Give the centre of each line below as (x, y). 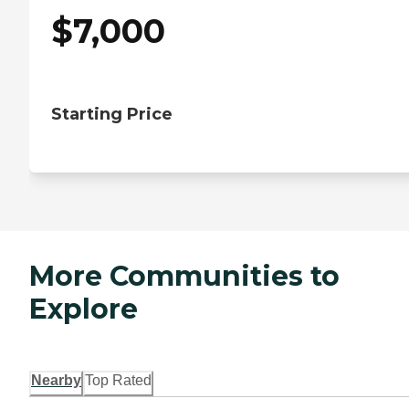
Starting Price (112, 115)
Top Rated (118, 381)
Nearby (56, 381)
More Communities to (184, 277)
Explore (84, 309)
